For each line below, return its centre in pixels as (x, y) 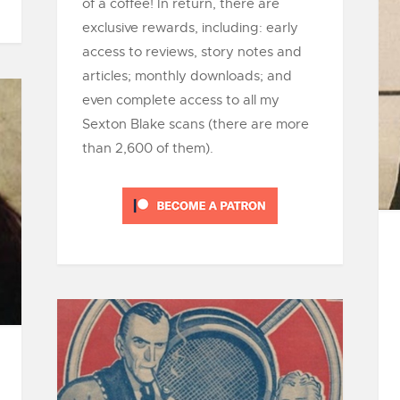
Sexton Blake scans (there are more (196, 124)
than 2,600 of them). (148, 148)
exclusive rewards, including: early (190, 27)
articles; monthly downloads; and (187, 75)
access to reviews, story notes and (192, 51)
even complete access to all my (181, 100)
